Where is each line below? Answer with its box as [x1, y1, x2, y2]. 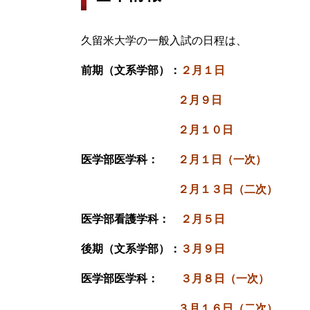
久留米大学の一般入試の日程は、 [81, 34, 247, 46]
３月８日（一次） [181, 272, 269, 284]
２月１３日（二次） [81, 183, 277, 195]
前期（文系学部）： [81, 64, 181, 76]
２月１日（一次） [178, 153, 266, 165]
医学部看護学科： [81, 212, 181, 225]
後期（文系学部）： [81, 242, 181, 255]
